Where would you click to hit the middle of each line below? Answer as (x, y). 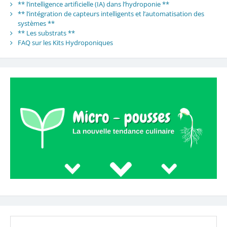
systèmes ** (36, 23)
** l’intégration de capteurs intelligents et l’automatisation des (111, 13)
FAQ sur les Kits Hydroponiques (65, 42)
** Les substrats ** (46, 33)
